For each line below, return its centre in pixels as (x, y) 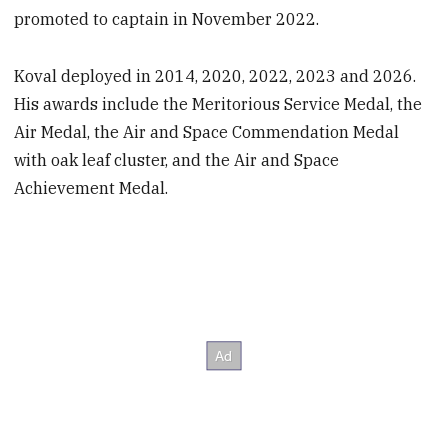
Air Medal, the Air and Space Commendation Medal (207, 132)
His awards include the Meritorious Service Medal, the (218, 104)
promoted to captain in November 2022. (167, 19)
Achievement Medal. (91, 188)
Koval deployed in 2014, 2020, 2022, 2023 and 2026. (215, 76)
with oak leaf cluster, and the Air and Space (177, 160)
